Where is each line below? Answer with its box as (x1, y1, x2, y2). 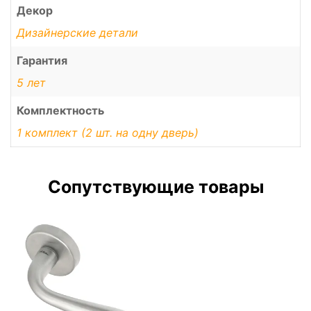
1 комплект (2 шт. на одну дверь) (17, 126, 199, 140)
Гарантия (17, 53, 67, 68)
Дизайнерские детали (17, 26, 138, 40)
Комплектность (17, 103, 104, 118)
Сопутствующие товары (47, 176, 264, 198)
